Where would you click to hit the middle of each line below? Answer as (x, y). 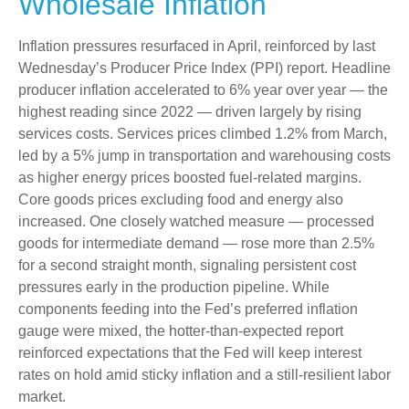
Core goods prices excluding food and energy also (181, 199)
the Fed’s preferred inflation (269, 309)
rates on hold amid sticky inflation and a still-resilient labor (204, 374)
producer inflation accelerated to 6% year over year (184, 89)
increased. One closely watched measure (153, 221)
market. (42, 396)
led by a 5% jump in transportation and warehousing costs (204, 155)
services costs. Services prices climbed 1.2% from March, (203, 133)
